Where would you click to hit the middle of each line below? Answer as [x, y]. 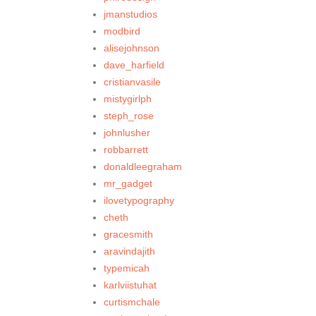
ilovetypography [139, 201]
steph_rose [129, 116]
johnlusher [127, 133]
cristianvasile [132, 82]
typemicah [127, 268]
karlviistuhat [130, 285]
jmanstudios [130, 14]
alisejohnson [132, 48]
